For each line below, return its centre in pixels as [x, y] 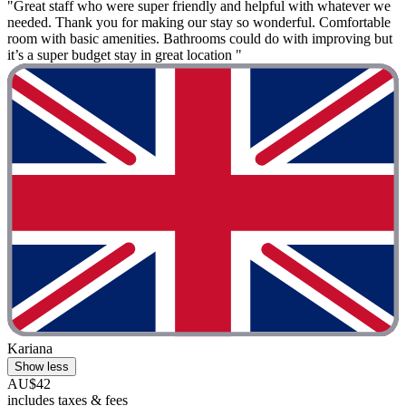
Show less [42, 367]
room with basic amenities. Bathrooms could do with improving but [200, 38]
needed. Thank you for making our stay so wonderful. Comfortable [199, 22]
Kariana [30, 349]
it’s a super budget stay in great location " [125, 54]
